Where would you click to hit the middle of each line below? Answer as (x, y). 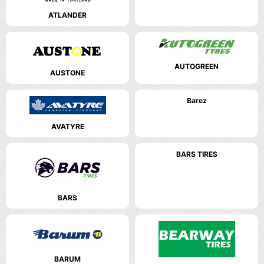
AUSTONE (67, 72)
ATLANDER (67, 15)
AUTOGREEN (197, 66)
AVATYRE (67, 126)
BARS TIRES (197, 154)
